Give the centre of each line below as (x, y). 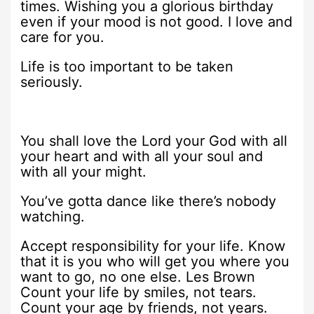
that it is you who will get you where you (155, 261)
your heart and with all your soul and (142, 156)
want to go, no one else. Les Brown (138, 277)
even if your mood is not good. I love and (157, 21)
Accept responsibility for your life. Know (153, 246)
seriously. (52, 82)
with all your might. (84, 171)
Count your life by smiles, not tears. (139, 292)
